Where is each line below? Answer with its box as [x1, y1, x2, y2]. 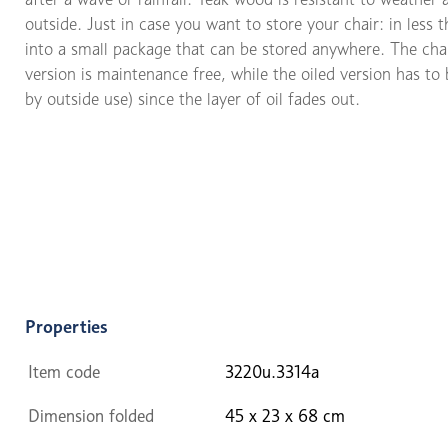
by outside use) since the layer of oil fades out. [25, 88, 360, 109]
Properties [25, 315, 108, 337]
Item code [28, 361, 100, 382]
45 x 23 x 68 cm [225, 405, 345, 426]
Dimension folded [28, 405, 154, 426]
